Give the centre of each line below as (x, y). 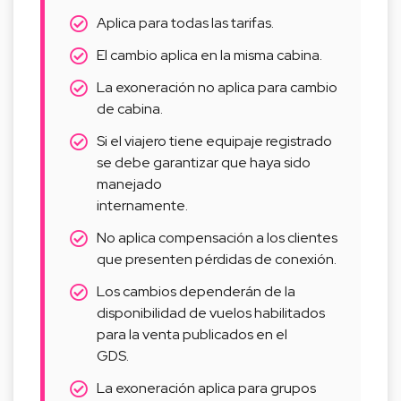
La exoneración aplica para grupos (206, 388)
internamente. (142, 205)
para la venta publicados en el (192, 334)
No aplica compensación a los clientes (217, 238)
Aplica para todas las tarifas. (185, 23)
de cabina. (130, 109)
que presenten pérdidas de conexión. (217, 259)
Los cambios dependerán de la (196, 291)
